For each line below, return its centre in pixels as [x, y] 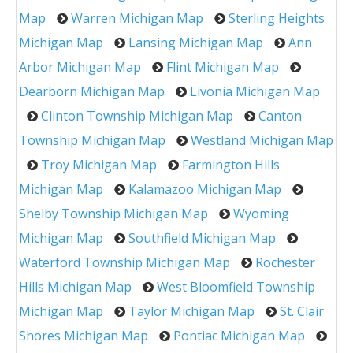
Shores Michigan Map [84, 335]
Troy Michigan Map [99, 164]
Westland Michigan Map [262, 140]
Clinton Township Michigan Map [137, 115]
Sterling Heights [277, 18]
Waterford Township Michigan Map [124, 262]
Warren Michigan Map [137, 18]
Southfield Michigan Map [202, 238]
